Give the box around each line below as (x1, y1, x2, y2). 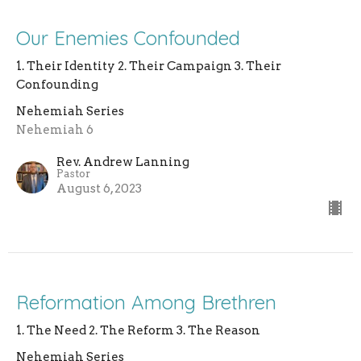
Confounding (16, 77, 98, 93)
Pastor (56, 168, 90, 180)
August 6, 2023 (56, 181, 142, 197)
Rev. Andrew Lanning (56, 155, 189, 170)
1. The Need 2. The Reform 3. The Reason (16, 323, 260, 338)
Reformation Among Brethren (16, 290, 276, 315)
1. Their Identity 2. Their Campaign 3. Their (16, 59, 281, 74)
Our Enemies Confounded (16, 26, 240, 51)
